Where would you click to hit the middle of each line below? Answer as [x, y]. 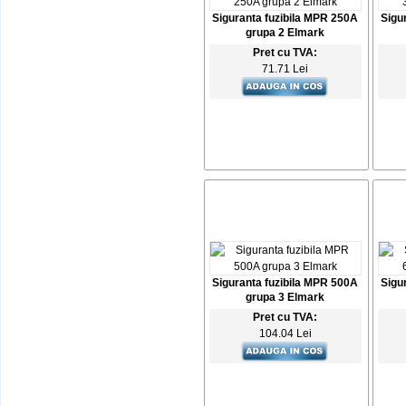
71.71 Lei [285, 69]
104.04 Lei [285, 334]
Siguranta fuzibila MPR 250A [285, 18]
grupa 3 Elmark [285, 297]
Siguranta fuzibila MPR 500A [285, 283]
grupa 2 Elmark [285, 33]
